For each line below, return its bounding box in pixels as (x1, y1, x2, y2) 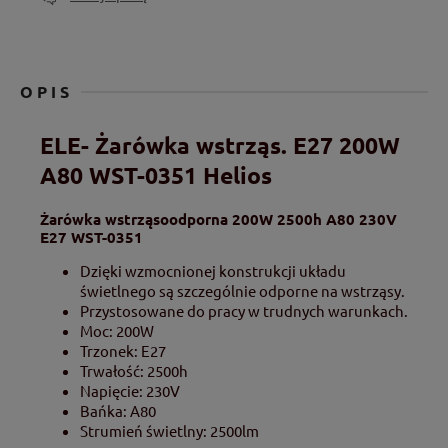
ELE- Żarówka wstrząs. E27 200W (40, 130, 400, 160)
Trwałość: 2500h (80, 360, 188, 380)
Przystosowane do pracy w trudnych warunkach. (80, 300, 408, 320)
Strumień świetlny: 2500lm (80, 420, 259, 440)
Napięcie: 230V (80, 380, 180, 400)
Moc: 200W (80, 320, 154, 340)
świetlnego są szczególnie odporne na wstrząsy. (80, 280, 405, 300)
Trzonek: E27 (80, 340, 166, 360)
